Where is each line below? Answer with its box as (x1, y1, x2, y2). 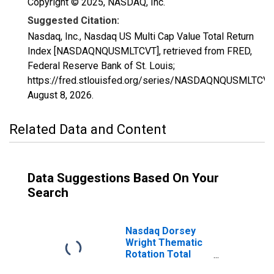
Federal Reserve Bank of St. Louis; (28, 60, 175, 72)
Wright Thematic (125, 237, 202, 248)
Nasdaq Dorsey (125, 225, 196, 237)
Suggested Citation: (28, 15, 119, 26)
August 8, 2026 (28, 89, 92, 101)
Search (28, 185, 68, 200)
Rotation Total (125, 248, 191, 260)
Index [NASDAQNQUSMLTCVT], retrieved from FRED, (28, 45, 252, 57)
